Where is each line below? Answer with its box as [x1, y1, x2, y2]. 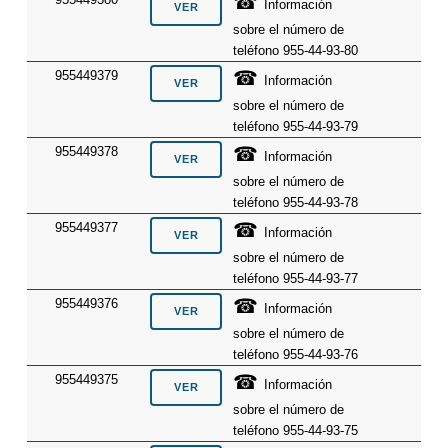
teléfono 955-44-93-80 [233, 42, 359, 58]
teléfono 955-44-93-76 [233, 346, 359, 362]
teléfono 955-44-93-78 [233, 194, 359, 210]
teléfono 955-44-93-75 [233, 422, 359, 438]
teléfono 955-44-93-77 [233, 270, 359, 286]
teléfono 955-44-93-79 [233, 118, 359, 134]
